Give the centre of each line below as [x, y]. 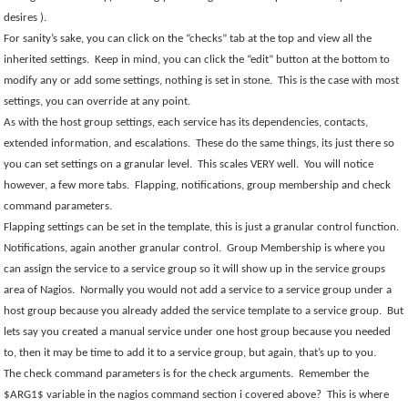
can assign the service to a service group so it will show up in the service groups [195, 269]
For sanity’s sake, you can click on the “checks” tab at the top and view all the [188, 39]
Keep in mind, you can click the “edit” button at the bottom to [243, 60]
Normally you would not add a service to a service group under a [236, 290]
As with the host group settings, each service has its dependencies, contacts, [186, 122]
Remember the [334, 374]
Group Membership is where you [306, 248]
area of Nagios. [40, 290]
